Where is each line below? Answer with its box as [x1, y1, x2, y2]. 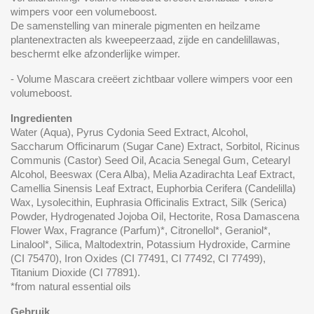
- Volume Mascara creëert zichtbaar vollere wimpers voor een [11, 72, 292, 85]
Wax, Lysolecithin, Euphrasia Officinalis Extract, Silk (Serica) [11, 196, 287, 208]
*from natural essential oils [11, 280, 131, 292]
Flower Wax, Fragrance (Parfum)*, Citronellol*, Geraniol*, [11, 224, 271, 236]
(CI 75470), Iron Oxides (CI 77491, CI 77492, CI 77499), [11, 252, 266, 264]
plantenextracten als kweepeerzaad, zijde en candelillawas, [11, 33, 280, 46]
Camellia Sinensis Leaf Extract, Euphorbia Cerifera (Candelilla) [11, 182, 296, 194]
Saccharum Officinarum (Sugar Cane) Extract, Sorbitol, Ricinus [11, 139, 300, 152]
